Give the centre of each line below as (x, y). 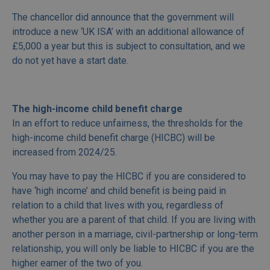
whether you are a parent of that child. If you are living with (134, 220)
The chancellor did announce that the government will (123, 17)
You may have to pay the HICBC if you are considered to (129, 177)
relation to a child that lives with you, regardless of (118, 206)
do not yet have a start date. (70, 61)
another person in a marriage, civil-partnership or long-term (135, 234)
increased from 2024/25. (64, 152)
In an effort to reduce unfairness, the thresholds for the (127, 124)
